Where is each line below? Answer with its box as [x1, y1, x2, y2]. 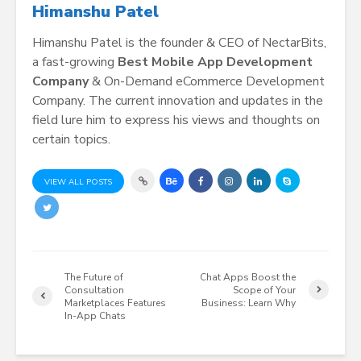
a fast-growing [32, 53, 118, 72]
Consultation [64, 283, 124, 297]
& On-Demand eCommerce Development [89, 73, 325, 91]
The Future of [64, 270, 123, 284]
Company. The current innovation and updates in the [32, 92, 323, 110]
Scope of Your [233, 283, 297, 297]
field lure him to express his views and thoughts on [32, 111, 320, 130]
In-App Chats [64, 309, 126, 322]
